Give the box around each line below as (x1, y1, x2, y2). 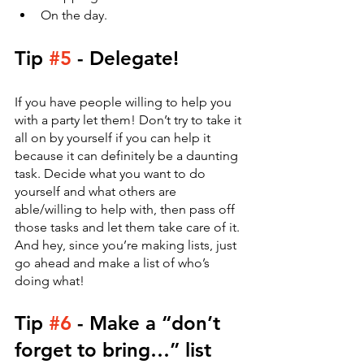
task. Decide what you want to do (15, 166, 209, 182)
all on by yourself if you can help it (15, 130, 214, 146)
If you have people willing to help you (15, 94, 235, 110)
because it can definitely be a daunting (15, 148, 241, 164)
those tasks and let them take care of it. (15, 219, 243, 236)
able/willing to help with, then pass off (15, 201, 238, 218)
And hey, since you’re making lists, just (15, 237, 240, 253)
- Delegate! (71, 46, 184, 71)
